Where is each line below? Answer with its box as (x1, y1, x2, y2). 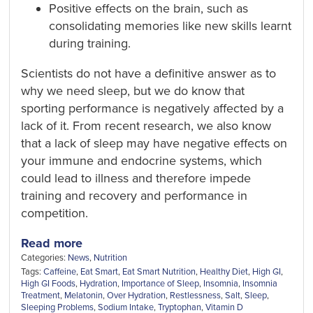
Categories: (21, 252, 68, 264)
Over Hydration (107, 289, 166, 301)
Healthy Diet (200, 265, 249, 277)
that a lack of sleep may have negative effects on (21, 136, 288, 152)
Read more (21, 235, 83, 252)
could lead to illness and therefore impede (21, 170, 252, 187)
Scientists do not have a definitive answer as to (21, 66, 277, 82)
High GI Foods (21, 277, 76, 289)
